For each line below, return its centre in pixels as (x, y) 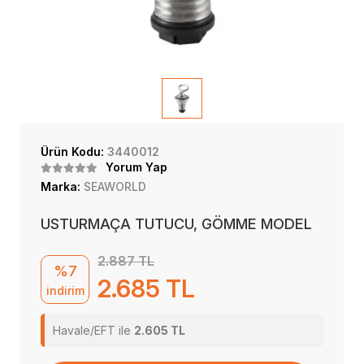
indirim (65, 290)
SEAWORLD (115, 186)
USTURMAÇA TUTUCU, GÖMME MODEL (176, 224)
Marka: (62, 186)
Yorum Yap (136, 167)
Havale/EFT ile (93, 330)
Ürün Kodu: (74, 152)
